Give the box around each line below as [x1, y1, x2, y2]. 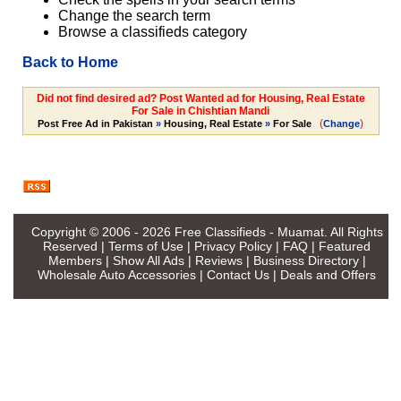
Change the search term [57, 8, 210, 24]
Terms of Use [108, 238, 183, 253]
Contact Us [207, 267, 269, 282]
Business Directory [252, 252, 359, 268]
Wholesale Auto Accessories [38, 267, 196, 282]
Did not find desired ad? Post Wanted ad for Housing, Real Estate [36, 92, 365, 106]
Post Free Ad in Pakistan [38, 118, 153, 130]
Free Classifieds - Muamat [174, 224, 324, 239]
